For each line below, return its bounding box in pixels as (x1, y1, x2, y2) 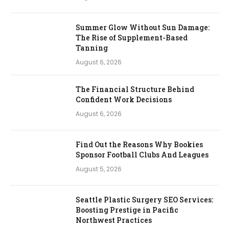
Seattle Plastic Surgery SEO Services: (76, 194, 213, 204)
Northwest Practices (76, 215, 152, 225)
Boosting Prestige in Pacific (76, 204, 178, 215)
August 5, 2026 (76, 164, 122, 173)
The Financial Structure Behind (76, 84, 194, 94)
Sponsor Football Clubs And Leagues (76, 149, 209, 159)
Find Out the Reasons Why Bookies (76, 139, 203, 149)
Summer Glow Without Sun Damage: (76, 22, 210, 32)
